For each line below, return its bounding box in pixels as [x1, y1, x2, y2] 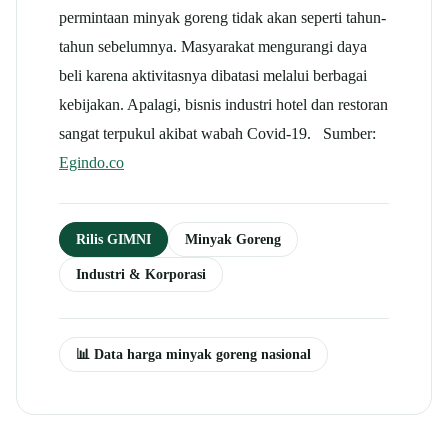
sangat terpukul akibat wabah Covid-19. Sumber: [59, 123, 376, 143]
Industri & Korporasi [76, 265, 206, 282]
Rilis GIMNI [76, 230, 151, 247]
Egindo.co [59, 152, 124, 172]
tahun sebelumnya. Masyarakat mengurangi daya [59, 36, 367, 56]
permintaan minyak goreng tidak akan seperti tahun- [59, 7, 386, 27]
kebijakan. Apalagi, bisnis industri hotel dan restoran [59, 94, 388, 114]
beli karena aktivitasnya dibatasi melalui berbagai [59, 65, 367, 85]
